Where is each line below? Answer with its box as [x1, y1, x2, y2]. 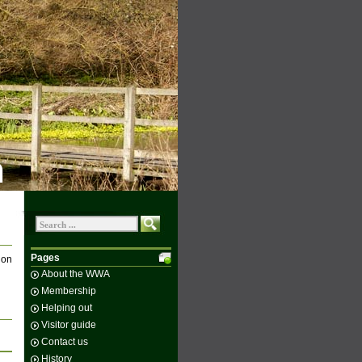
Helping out [41, 302, 92, 314]
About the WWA [41, 268, 110, 280]
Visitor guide [41, 319, 96, 330]
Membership [41, 285, 96, 297]
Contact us [41, 336, 88, 347]
